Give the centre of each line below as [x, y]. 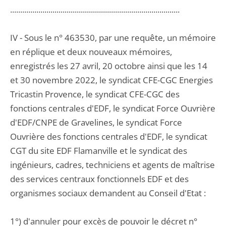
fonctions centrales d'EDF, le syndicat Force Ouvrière [113, 108]
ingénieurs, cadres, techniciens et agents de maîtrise [112, 165]
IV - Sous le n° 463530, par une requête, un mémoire [113, 38]
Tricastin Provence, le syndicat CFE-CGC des [95, 94]
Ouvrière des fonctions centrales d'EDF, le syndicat [109, 136]
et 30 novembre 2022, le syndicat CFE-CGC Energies [111, 80]
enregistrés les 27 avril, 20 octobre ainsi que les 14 [109, 66]
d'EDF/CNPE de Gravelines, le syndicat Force [96, 122]
